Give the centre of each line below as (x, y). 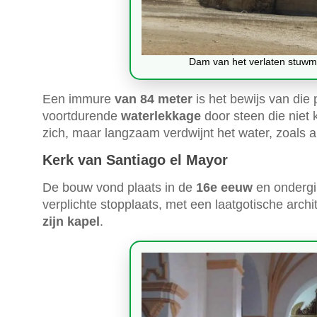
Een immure (79, 99)
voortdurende (82, 116)
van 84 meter (154, 99)
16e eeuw (224, 188)
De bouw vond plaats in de (119, 188)
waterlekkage (161, 116)
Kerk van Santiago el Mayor (135, 160)
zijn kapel (71, 222)
